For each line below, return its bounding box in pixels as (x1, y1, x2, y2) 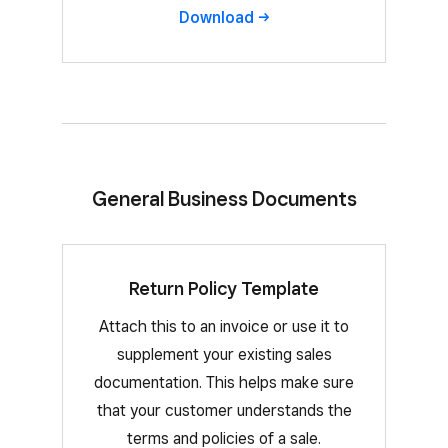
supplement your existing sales (116, 345, 332, 365)
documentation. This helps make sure (94, 373, 354, 393)
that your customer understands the (96, 401, 352, 421)
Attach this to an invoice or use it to (99, 317, 349, 337)
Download (178, 8, 254, 28)
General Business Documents (91, 187, 357, 212)
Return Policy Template (129, 278, 319, 300)
